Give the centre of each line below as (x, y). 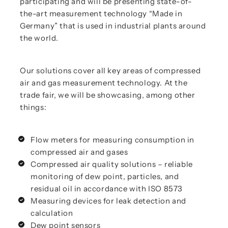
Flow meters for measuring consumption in (113, 140)
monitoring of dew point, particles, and (105, 177)
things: (33, 107)
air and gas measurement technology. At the (104, 83)
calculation (52, 213)
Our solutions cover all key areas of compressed (110, 71)
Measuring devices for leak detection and (109, 201)
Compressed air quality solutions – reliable (112, 164)
